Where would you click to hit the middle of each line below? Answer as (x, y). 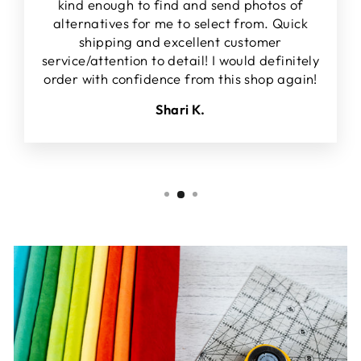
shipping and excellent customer (180, 42)
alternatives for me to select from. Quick (180, 23)
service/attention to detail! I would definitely (180, 60)
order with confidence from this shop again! (180, 79)
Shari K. (180, 110)
